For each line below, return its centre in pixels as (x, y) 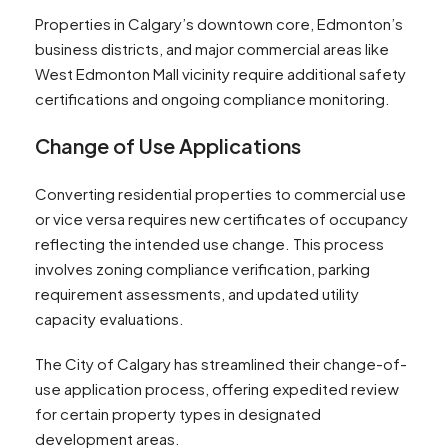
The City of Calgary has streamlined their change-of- (221, 364)
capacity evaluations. (109, 319)
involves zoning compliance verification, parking (202, 269)
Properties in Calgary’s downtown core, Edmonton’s (219, 24)
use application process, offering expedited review (217, 389)
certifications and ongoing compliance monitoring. (212, 99)
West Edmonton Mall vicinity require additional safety (220, 74)
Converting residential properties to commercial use (220, 194)
